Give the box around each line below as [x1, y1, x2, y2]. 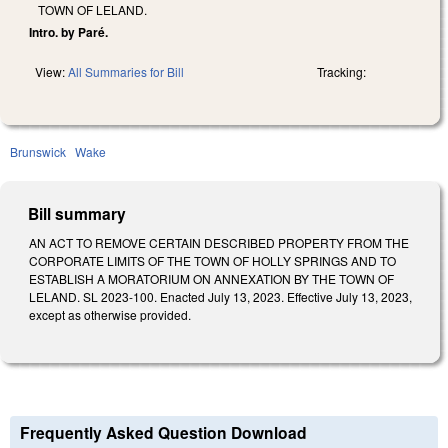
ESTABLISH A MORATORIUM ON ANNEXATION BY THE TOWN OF [29, 269, 394, 287]
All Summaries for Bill [68, 62, 184, 80]
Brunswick [10, 142, 66, 160]
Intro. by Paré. [29, 22, 108, 41]
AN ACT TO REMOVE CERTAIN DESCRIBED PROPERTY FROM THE [29, 233, 409, 251]
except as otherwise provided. [29, 305, 191, 323]
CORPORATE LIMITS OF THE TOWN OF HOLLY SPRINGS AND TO [29, 251, 396, 269]
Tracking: [317, 62, 366, 80]
